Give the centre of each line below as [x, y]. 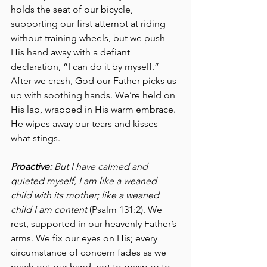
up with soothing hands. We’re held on [94, 95]
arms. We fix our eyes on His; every [85, 238]
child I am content [49, 209]
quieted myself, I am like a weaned [85, 181]
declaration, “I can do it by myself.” [86, 66]
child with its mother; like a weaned [86, 195]
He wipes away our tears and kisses [86, 123]
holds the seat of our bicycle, [73, 9]
